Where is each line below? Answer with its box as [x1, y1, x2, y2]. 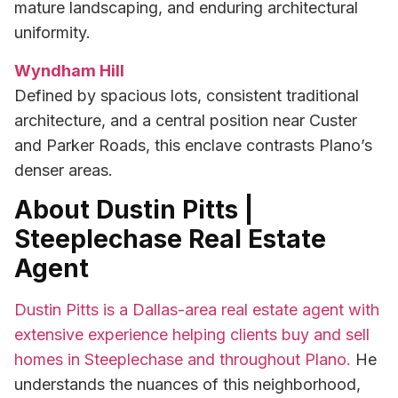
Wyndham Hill [14, 60, 124, 80]
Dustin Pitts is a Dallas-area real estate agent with [14, 299, 379, 319]
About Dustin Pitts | [14, 194, 253, 225]
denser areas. [14, 160, 113, 179]
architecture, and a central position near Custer [14, 110, 357, 130]
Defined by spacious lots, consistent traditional [14, 85, 359, 105]
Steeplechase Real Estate [14, 223, 326, 254]
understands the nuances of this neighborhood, [14, 374, 361, 394]
